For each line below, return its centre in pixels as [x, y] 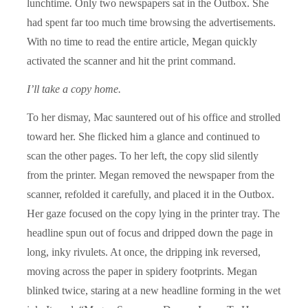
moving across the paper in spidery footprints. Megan [142, 271]
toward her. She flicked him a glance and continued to [143, 136]
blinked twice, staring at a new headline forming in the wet [154, 290]
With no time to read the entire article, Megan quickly [142, 41]
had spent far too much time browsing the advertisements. [151, 22]
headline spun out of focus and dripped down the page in [150, 232]
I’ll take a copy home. [74, 89]
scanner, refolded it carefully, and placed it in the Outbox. [151, 194]
